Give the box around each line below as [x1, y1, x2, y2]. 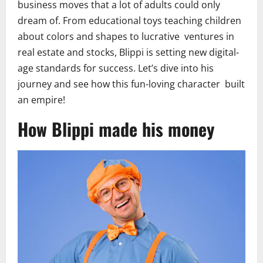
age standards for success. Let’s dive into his [18, 62, 214, 75]
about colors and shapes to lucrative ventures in [18, 30, 234, 43]
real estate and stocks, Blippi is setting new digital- [18, 46, 239, 59]
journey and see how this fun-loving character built [18, 77, 245, 91]
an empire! [18, 93, 65, 107]
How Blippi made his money [18, 116, 214, 143]
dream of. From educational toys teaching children [18, 14, 241, 28]
